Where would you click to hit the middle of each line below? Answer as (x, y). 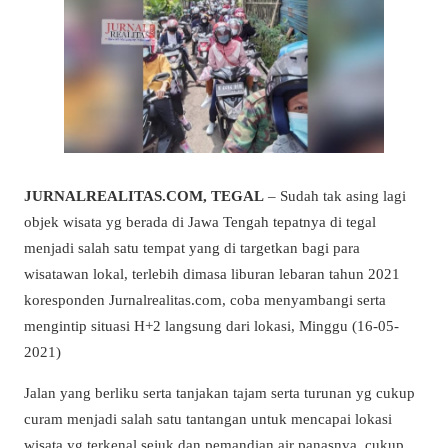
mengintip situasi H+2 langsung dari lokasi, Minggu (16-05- (211, 325)
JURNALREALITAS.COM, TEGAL (144, 195)
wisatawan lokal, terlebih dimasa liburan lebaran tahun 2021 (212, 273)
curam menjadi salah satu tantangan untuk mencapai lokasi (208, 419)
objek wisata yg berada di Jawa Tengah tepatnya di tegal (200, 221)
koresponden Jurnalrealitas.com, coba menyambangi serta (205, 299)
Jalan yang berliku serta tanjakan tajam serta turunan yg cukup (219, 393)
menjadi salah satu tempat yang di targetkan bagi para (192, 247)
